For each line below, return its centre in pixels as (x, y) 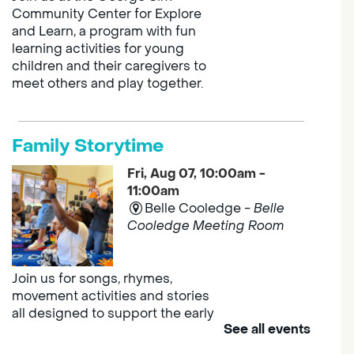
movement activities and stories (110, 296)
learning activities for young (98, 49)
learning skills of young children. (111, 331)
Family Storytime (87, 147)
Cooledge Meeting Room (205, 226)
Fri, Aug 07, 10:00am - (196, 174)
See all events (267, 330)
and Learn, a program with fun (104, 32)
